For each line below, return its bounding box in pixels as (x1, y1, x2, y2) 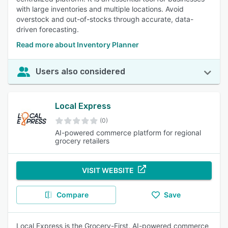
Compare (56, 190, 89, 199)
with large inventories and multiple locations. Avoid (16, 5, 184, 13)
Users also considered (36, 67, 125, 76)
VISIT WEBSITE (82, 166, 134, 175)
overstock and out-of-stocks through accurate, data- (16, 15, 193, 23)
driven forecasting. (16, 25, 79, 34)
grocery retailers (55, 136, 109, 145)
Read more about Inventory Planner (16, 40, 139, 49)
